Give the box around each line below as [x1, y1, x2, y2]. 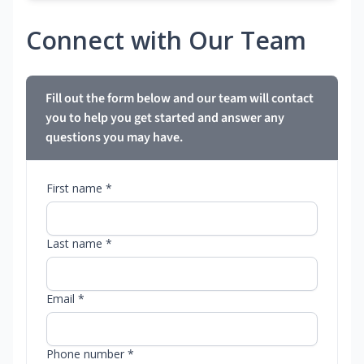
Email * [46, 291, 84, 307]
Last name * [46, 236, 112, 252]
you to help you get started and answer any [45, 109, 284, 128]
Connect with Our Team [26, 24, 306, 58]
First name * [46, 180, 112, 197]
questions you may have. [45, 128, 183, 147]
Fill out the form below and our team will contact [45, 89, 314, 108]
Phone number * [46, 346, 134, 362]
